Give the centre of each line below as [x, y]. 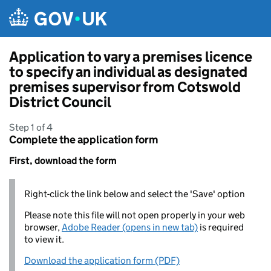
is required [221, 227]
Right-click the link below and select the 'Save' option [135, 194]
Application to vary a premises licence [131, 57]
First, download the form [63, 161]
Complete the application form [83, 140]
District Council [60, 102]
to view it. [44, 239]
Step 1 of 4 [31, 127]
